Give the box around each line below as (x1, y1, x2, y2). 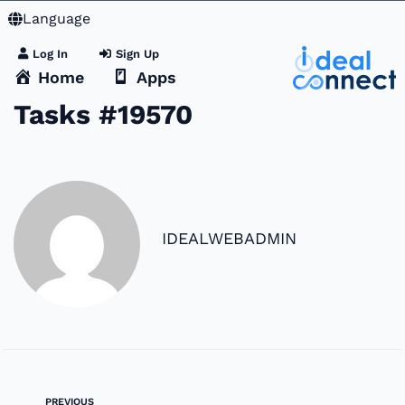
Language (23, 10, 90, 27)
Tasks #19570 (14, 99, 193, 131)
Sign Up (116, 47, 159, 61)
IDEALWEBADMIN (162, 228, 297, 248)
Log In (33, 47, 68, 61)
